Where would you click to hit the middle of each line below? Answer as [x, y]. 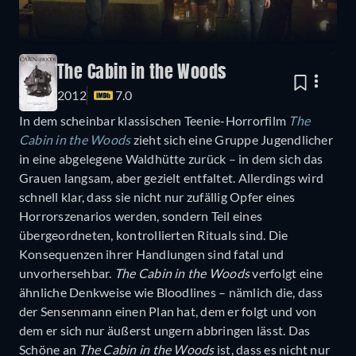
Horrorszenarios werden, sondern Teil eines [141, 215]
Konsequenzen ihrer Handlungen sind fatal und [152, 253]
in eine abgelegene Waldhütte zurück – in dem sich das [171, 158]
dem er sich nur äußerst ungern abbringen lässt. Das [165, 330]
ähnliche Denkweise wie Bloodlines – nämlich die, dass [171, 292]
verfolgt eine [286, 273]
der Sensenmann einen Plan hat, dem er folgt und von [168, 311]
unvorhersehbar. [67, 273]
